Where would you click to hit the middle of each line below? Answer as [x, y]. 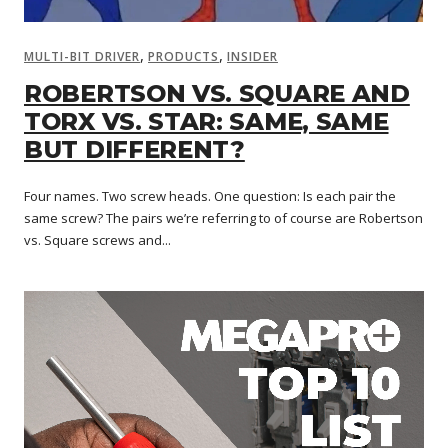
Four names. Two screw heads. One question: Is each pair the [210, 195]
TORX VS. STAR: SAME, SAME [206, 121]
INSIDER [252, 56]
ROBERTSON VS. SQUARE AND [217, 93]
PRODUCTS [183, 56]
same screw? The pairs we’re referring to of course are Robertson [223, 217]
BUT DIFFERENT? [134, 149]
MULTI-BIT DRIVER [82, 56]
